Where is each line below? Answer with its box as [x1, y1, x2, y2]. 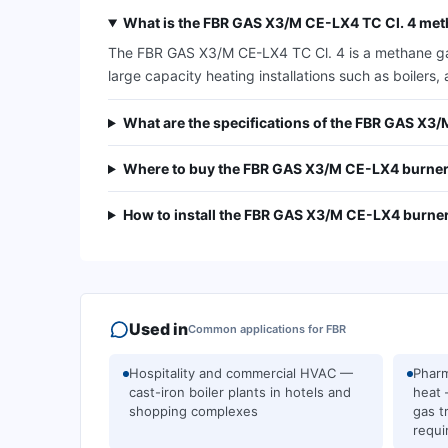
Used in [129, 319, 188, 339]
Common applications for [188, 322, 323, 336]
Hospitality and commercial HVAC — [129, 365, 353, 381]
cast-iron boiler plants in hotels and [129, 384, 351, 400]
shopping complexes [129, 403, 258, 419]
